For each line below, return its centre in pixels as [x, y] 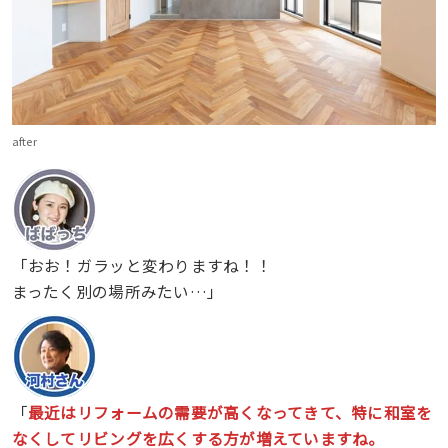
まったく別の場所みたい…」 [117, 290]
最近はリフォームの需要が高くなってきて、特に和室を [230, 412]
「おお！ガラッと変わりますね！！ [141, 264]
